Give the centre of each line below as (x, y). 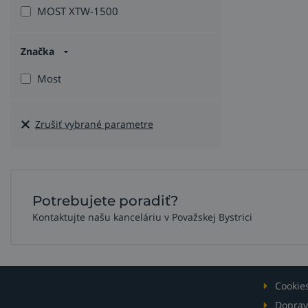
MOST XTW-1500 (78, 11)
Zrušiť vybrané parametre (94, 124)
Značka (39, 52)
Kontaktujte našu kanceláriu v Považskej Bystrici (142, 217)
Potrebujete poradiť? (105, 201)
